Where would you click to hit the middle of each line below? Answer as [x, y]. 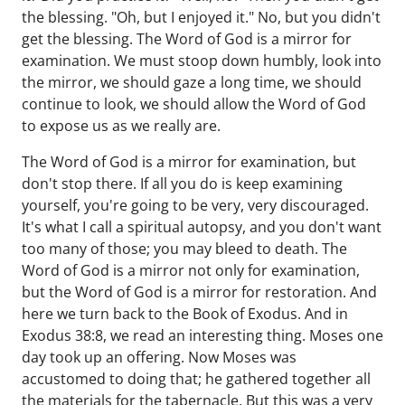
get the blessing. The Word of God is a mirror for [187, 39]
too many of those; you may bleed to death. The [184, 249]
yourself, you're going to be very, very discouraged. [195, 205]
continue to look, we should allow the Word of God [194, 104]
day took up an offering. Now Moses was [159, 357]
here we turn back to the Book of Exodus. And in [185, 314]
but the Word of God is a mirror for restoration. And [199, 292]
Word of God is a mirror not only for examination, [191, 270]
